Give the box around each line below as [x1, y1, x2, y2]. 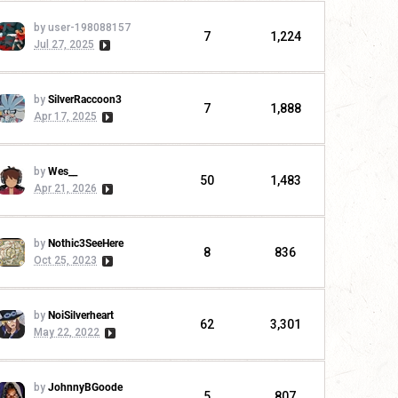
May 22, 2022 [34, 326, 99, 339]
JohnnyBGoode [48, 381, 123, 394]
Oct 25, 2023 [34, 254, 97, 267]
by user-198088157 [34, 21, 131, 35]
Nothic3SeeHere [48, 237, 123, 251]
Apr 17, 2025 [34, 110, 97, 123]
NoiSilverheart [48, 309, 114, 322]
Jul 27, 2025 [34, 38, 94, 52]
